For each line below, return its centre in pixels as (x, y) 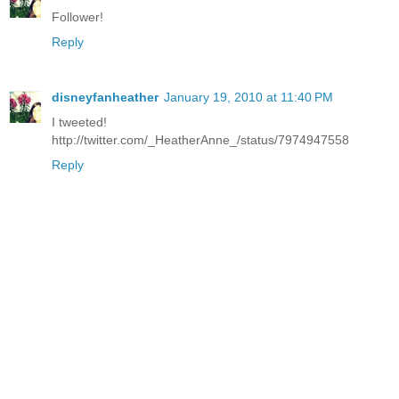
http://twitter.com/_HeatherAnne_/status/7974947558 (200, 140)
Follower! (77, 17)
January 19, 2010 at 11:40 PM (248, 98)
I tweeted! (79, 122)
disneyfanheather (105, 98)
